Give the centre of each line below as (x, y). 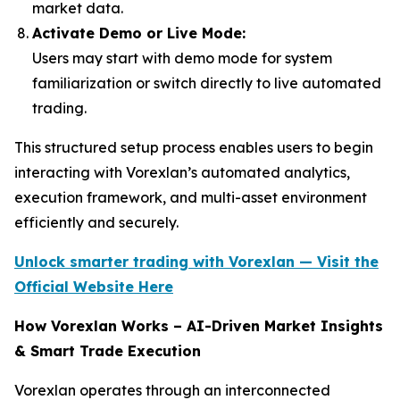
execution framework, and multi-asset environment (191, 198)
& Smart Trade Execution (108, 351)
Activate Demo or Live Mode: (139, 33)
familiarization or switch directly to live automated (207, 83)
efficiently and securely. (96, 223)
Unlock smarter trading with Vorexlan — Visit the (196, 262)
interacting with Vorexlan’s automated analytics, (182, 173)
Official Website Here (94, 287)
